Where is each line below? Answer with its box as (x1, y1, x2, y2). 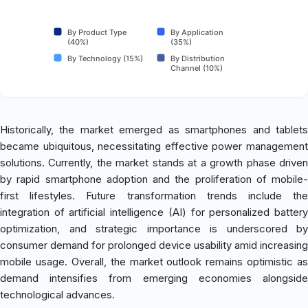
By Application (170, 27, 223, 37)
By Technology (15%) (67, 53, 143, 63)
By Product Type (67, 27, 126, 37)
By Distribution (170, 53, 225, 63)
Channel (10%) (170, 63, 223, 73)
